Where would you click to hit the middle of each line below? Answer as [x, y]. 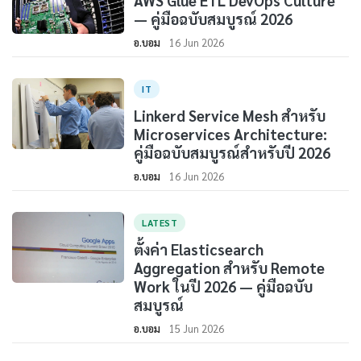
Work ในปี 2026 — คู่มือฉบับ [224, 286]
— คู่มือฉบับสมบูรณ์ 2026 [214, 19]
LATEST [160, 223]
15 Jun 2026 [197, 328]
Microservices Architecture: [231, 134]
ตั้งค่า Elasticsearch [199, 249]
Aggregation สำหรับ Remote [230, 268]
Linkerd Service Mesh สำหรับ [230, 115]
